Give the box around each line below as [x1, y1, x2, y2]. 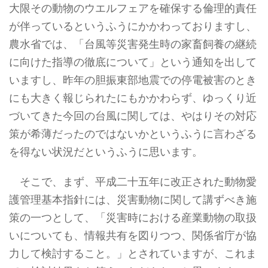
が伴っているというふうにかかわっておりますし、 [9, 20, 257, 33]
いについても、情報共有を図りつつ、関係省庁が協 [9, 229, 257, 242]
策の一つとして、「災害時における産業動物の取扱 [9, 211, 257, 224]
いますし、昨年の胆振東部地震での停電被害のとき [9, 74, 257, 87]
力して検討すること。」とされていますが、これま [9, 247, 257, 260]
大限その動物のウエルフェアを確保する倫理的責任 [9, 2, 257, 15]
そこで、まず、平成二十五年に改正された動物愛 [9, 175, 257, 188]
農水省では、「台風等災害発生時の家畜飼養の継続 [9, 38, 257, 51]
